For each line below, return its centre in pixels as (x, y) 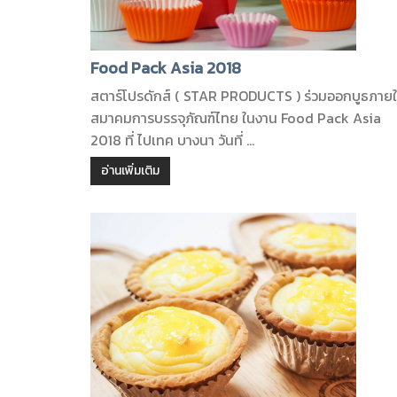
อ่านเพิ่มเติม (130, 171)
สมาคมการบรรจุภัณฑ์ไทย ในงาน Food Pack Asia (236, 118)
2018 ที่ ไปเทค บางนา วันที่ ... (172, 140)
